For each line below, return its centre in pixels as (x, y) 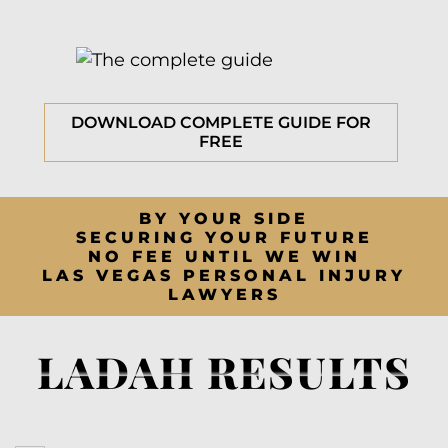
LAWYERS (224, 294)
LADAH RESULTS (224, 371)
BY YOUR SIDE (224, 218)
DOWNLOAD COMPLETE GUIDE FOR (220, 123)
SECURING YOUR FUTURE (224, 237)
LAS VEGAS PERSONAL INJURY (224, 275)
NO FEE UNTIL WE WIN (224, 256)
